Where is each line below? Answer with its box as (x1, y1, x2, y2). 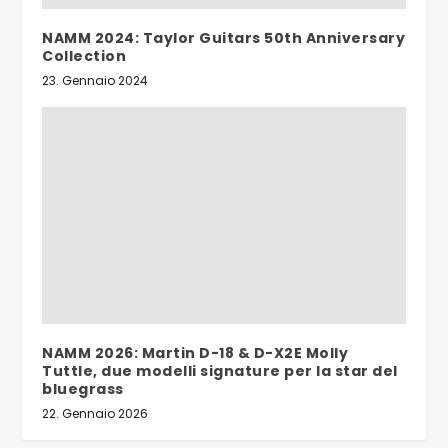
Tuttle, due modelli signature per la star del (42, 361, 398, 382)
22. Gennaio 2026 (42, 405, 149, 423)
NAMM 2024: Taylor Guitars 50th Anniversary (42, 27, 406, 48)
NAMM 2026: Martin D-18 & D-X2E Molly (42, 343, 349, 364)
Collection (42, 45, 127, 66)
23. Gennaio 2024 (42, 71, 149, 89)
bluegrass (42, 379, 124, 400)
